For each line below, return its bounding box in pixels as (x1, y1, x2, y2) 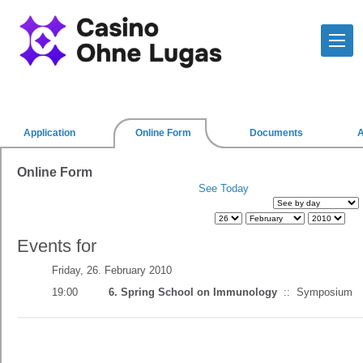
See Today (198, 182, 249, 194)
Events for (17, 236, 96, 256)
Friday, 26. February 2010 (51, 264, 172, 276)
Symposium (296, 286, 352, 298)
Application (23, 127, 75, 139)
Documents (250, 127, 303, 139)
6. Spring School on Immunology (108, 286, 277, 298)
